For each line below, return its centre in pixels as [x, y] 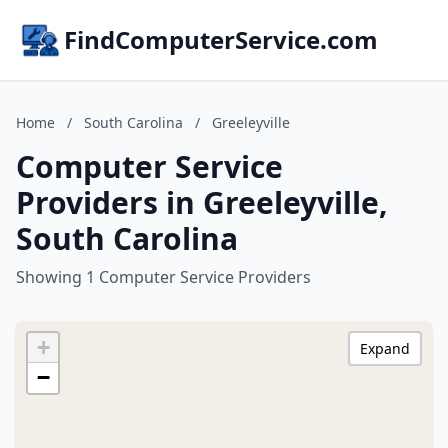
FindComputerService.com [221, 39]
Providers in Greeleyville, [202, 202]
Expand [385, 348]
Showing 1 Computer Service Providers [163, 277]
